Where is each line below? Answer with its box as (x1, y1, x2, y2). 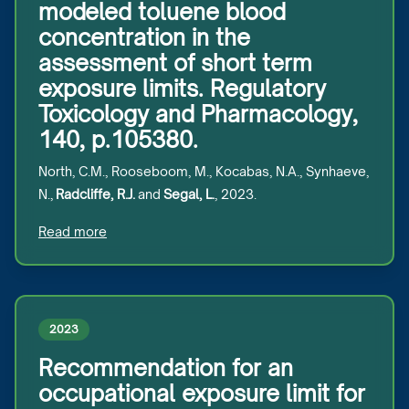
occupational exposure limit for (38, 380, 365, 407)
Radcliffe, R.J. (56, 186, 138, 202)
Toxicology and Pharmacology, (38, 100, 358, 128)
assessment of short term (38, 49, 312, 77)
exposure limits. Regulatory (38, 75, 326, 102)
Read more (38, 224, 107, 239)
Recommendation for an (38, 354, 293, 382)
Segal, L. (163, 186, 215, 202)
